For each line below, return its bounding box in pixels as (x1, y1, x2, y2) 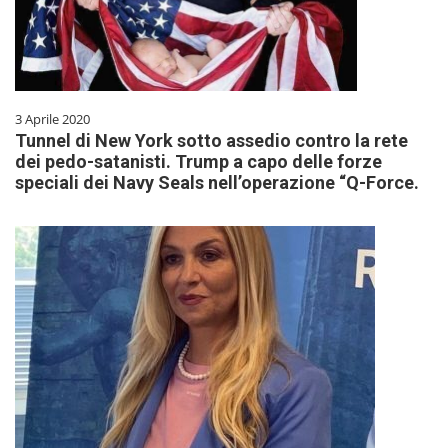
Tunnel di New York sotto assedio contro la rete (15, 129, 408, 151)
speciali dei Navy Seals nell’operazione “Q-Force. (15, 171, 419, 193)
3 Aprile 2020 (15, 109, 90, 128)
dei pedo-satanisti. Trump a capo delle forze (15, 150, 382, 172)
